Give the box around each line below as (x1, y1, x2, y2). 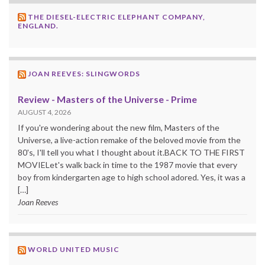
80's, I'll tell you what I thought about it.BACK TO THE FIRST (18, 147, 245, 158)
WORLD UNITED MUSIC (28, 245, 119, 254)
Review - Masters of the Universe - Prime (18, 93, 197, 105)
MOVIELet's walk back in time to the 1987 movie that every (18, 160, 237, 170)
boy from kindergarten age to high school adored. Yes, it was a (18, 172, 245, 183)
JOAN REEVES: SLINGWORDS (28, 69, 140, 79)
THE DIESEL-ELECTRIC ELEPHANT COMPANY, (28, 12, 205, 21)
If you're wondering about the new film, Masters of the (18, 122, 219, 133)
